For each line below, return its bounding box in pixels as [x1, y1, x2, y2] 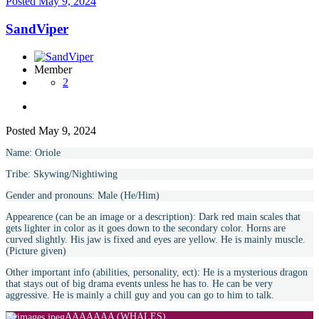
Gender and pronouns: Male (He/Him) [6, 189, 159, 201]
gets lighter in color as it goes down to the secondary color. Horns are [6, 222, 286, 234]
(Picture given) [6, 245, 66, 256]
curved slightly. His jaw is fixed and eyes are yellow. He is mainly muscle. [6, 234, 305, 245]
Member [34, 63, 72, 75]
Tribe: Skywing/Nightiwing [6, 168, 117, 179]
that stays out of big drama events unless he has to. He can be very [6, 278, 273, 289]
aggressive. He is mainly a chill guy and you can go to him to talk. [6, 289, 274, 300]
